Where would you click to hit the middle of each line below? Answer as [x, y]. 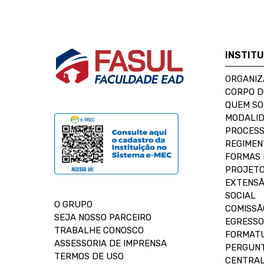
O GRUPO [73, 204]
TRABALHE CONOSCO [99, 230]
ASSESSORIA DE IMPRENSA [110, 243]
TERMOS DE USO [89, 256]
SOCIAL [240, 196]
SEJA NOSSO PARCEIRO [103, 217]
